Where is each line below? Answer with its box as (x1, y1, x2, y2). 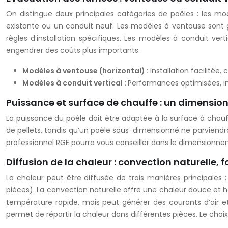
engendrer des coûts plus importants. (6, 45, 140, 56)
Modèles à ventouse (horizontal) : (22, 66, 150, 76)
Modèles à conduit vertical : (22, 78, 128, 89)
